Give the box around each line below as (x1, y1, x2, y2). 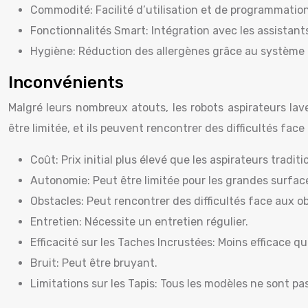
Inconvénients (8, 73, 124, 92)
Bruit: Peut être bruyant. (30, 256, 157, 269)
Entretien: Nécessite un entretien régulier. (30, 215, 248, 228)
